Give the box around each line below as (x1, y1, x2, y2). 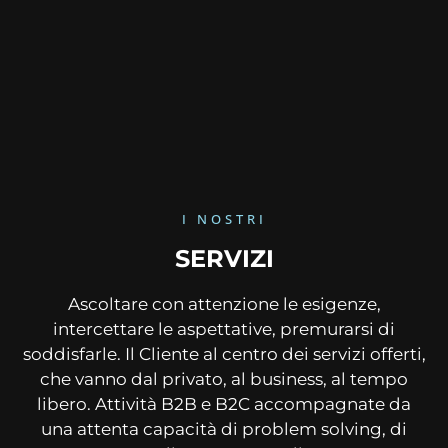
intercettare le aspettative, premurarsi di (53, 319, 395, 340)
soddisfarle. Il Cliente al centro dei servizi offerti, (22, 344, 426, 365)
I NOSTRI (181, 210, 267, 229)
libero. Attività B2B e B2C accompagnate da (37, 394, 411, 415)
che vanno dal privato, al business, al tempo (40, 369, 408, 390)
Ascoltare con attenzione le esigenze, (67, 294, 381, 315)
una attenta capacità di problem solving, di (41, 419, 407, 440)
